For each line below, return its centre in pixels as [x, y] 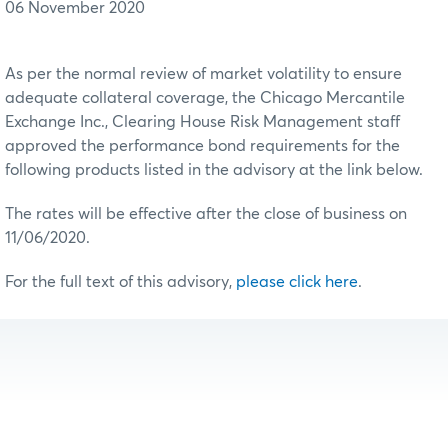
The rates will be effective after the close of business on [206, 213]
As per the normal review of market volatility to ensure [203, 73]
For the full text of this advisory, [120, 281]
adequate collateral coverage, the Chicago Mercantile [205, 97]
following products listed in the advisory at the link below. [214, 169]
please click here [297, 281]
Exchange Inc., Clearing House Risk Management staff [202, 121]
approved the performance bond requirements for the [202, 145]
